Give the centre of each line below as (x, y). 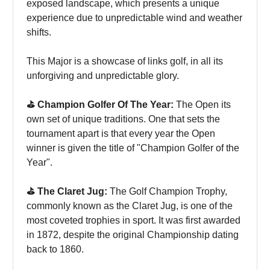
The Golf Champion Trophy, (168, 191)
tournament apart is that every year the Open (121, 133)
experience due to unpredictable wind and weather (134, 17)
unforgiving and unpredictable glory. (103, 75)
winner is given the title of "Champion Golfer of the (133, 148)
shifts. (39, 32)
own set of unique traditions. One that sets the (123, 119)
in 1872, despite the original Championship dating (133, 234)
